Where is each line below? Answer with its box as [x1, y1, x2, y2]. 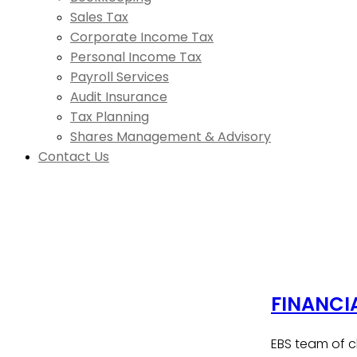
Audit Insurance [70, 87, 167, 106]
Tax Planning [70, 107, 149, 126]
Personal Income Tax [70, 47, 202, 66]
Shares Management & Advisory [70, 127, 271, 146]
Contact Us [38, 147, 109, 166]
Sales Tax [70, 7, 128, 26]
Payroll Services [70, 67, 169, 86]
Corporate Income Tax [70, 27, 214, 46]
